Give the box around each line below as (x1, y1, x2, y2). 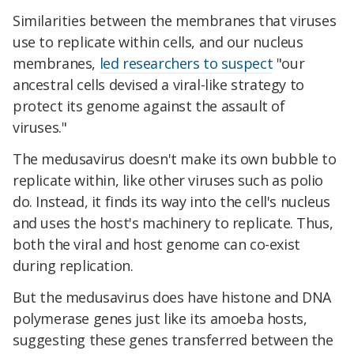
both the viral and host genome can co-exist (13, 234, 300, 254)
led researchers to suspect (99, 54, 273, 73)
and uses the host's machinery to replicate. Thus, (13, 213, 333, 232)
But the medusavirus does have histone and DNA (13, 287, 332, 307)
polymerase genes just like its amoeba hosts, (13, 308, 307, 328)
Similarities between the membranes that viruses (13, 11, 337, 31)
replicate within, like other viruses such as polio (13, 170, 324, 190)
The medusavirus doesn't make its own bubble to (13, 149, 337, 168)
